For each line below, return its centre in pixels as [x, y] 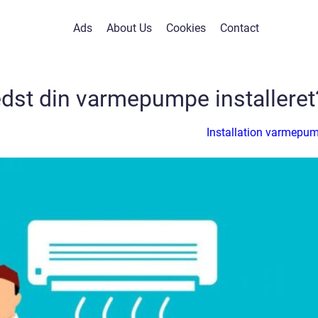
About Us [129, 28]
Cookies [186, 28]
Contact [239, 28]
